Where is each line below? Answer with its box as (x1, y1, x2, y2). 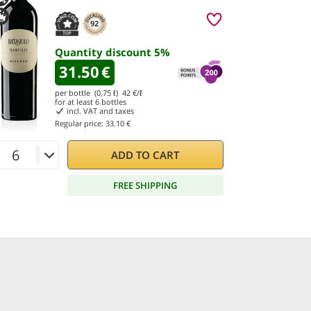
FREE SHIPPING (113, 178, 178, 192)
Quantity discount (55, 45, 154, 59)
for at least (55, 96, 95, 107)
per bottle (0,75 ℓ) (55, 87, 122, 98)
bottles (99, 96, 126, 107)
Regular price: (55, 118, 106, 128)
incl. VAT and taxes (64, 106, 134, 116)
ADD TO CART (111, 148, 180, 162)
